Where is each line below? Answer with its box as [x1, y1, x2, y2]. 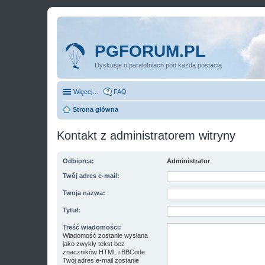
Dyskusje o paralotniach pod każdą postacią [95, 62, 222, 69]
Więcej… [73, 88, 99, 95]
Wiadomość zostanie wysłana [63, 232, 148, 239]
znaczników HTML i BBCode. [63, 248, 147, 256]
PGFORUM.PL [95, 42, 205, 60]
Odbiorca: [63, 157, 94, 164]
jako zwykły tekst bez [63, 240, 125, 247]
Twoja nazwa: [63, 189, 105, 196]
